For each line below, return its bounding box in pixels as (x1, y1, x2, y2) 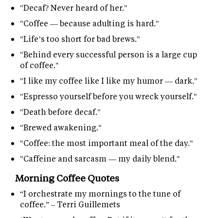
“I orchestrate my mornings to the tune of (20, 188, 181, 199)
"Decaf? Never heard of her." (20, 2, 127, 13)
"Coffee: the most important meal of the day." (20, 138, 193, 148)
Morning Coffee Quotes (15, 172, 119, 184)
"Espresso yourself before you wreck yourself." (20, 91, 197, 102)
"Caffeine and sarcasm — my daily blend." (20, 153, 180, 164)
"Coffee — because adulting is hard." (20, 18, 159, 29)
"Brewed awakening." (20, 122, 102, 133)
